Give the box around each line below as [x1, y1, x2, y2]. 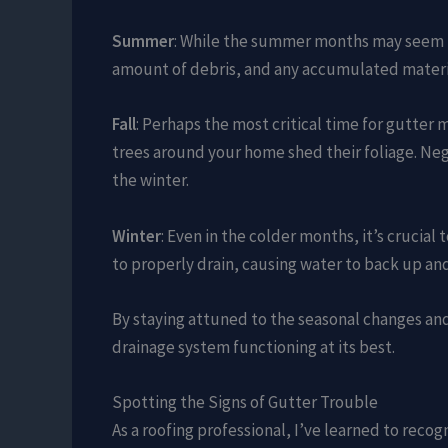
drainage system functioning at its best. [112, 335, 395, 358]
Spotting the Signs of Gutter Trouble [112, 390, 378, 413]
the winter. [112, 169, 189, 192]
